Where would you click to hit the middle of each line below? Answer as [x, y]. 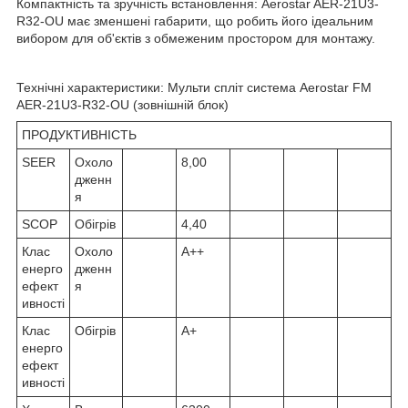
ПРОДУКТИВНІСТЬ [79, 134]
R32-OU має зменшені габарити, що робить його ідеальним [195, 20]
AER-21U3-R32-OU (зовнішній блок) [122, 104]
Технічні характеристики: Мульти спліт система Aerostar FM [194, 87]
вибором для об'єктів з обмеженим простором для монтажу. [196, 38]
